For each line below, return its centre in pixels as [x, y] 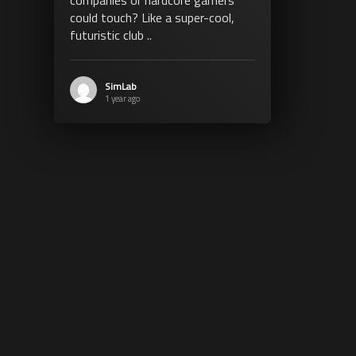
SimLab [120, 86]
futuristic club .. [110, 35]
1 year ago [122, 98]
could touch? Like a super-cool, [152, 17]
